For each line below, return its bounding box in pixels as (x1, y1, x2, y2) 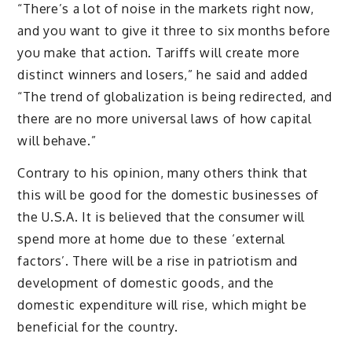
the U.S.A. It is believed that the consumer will (17, 209, 306, 225)
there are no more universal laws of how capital (17, 111, 312, 127)
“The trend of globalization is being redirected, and (17, 89, 332, 105)
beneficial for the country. (17, 319, 185, 335)
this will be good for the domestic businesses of (17, 187, 320, 203)
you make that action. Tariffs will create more (17, 45, 300, 61)
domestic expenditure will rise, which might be (17, 297, 307, 313)
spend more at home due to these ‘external (17, 231, 286, 247)
